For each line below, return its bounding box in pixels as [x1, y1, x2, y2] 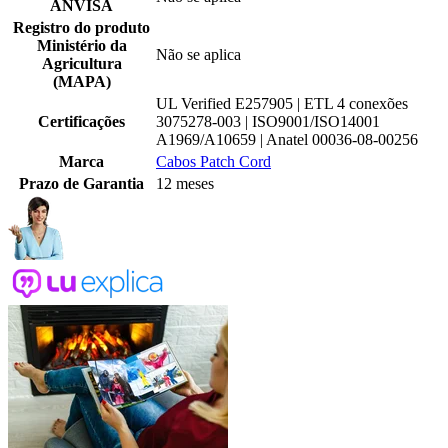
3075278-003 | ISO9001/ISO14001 [156, 113, 380, 131]
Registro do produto [13, 19, 150, 37]
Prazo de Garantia [19, 175, 144, 193]
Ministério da [36, 37, 127, 55]
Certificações [38, 113, 125, 131]
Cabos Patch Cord [156, 153, 271, 171]
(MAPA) [52, 73, 111, 91]
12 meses [156, 175, 214, 193]
